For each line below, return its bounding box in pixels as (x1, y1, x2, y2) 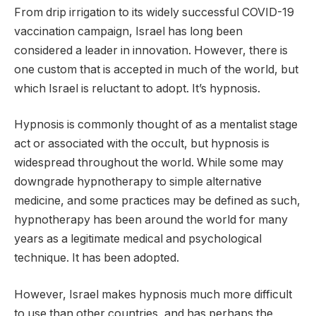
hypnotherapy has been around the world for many (14, 213, 288, 227)
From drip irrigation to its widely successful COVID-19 (14, 5, 294, 19)
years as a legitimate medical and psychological (14, 232, 262, 246)
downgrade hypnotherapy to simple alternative (14, 175, 262, 189)
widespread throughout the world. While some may (14, 156, 284, 170)
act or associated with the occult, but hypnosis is (14, 137, 269, 151)
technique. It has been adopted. (14, 251, 179, 265)
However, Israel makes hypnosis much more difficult (14, 287, 292, 301)
